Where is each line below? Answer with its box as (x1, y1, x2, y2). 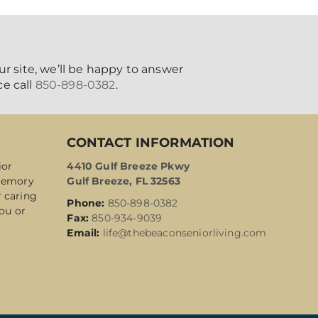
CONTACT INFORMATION (67, 135, 235, 151)
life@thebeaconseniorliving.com (102, 226, 267, 240)
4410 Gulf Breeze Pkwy (67, 160, 190, 173)
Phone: (67, 197, 105, 210)
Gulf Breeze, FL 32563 (67, 175, 180, 188)
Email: (67, 226, 100, 240)
